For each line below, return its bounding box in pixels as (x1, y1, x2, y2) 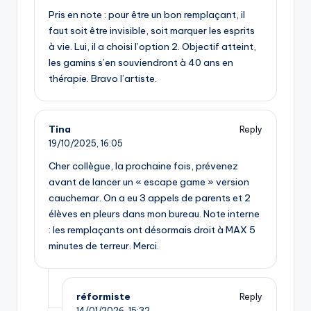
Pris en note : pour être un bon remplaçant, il (49, 8, 245, 22)
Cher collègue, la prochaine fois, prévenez (49, 160, 238, 173)
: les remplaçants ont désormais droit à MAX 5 (49, 224, 255, 237)
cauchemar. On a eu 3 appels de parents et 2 (49, 192, 251, 205)
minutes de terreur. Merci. (49, 239, 159, 253)
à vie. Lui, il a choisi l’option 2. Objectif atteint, (49, 40, 256, 53)
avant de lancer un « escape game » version (49, 176, 249, 189)
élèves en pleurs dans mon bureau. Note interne (49, 208, 260, 221)
